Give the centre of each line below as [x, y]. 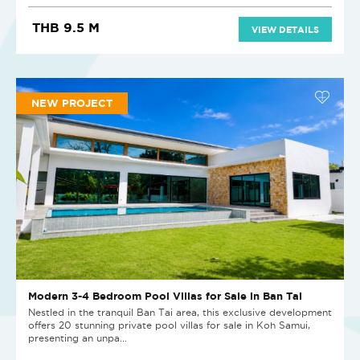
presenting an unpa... [78, 337]
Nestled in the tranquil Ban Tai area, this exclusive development [180, 312]
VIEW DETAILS [285, 29]
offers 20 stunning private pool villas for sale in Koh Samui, [169, 325]
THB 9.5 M [66, 27]
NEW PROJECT [72, 102]
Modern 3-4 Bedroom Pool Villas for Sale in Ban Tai [165, 295]
